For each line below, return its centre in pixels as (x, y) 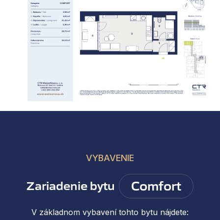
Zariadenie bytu (71, 186)
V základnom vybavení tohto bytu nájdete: (110, 212)
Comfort (156, 186)
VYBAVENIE (110, 158)
